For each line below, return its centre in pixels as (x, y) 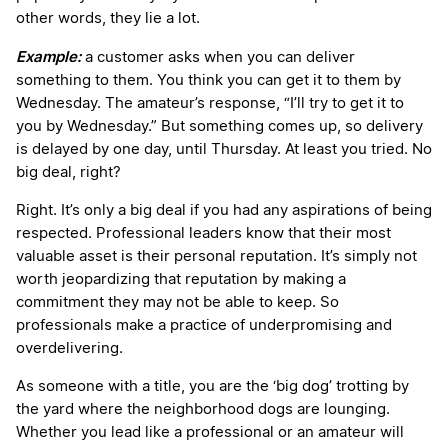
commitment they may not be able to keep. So (177, 303)
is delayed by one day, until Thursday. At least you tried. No (224, 150)
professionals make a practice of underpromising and (204, 326)
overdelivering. (69, 349)
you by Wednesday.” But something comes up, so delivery (219, 127)
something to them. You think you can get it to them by (208, 81)
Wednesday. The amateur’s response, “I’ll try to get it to (210, 104)
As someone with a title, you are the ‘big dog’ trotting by (212, 387)
